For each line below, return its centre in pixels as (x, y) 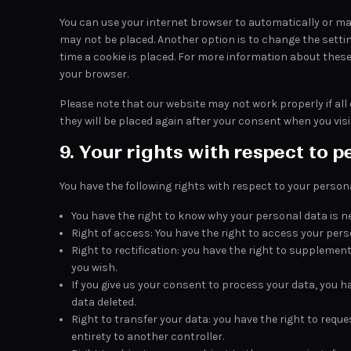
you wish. (94, 268)
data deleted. (103, 302)
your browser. (94, 74)
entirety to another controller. (148, 337)
